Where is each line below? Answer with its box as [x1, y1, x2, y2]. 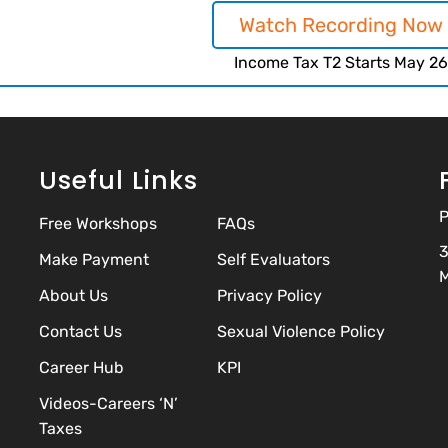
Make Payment [39, 250, 149, 270]
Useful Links [39, 163, 198, 199]
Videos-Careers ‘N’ [39, 394, 178, 414]
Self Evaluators [216, 250, 330, 270]
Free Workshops [39, 214, 157, 234]
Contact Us [39, 322, 122, 342]
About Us [39, 286, 108, 306]
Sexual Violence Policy [216, 322, 385, 342]
